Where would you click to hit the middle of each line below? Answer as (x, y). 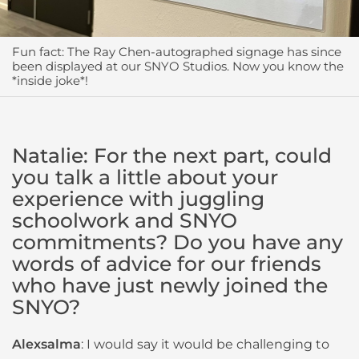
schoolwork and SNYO (125, 220)
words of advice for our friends (167, 263)
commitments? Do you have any (177, 242)
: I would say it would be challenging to (205, 344)
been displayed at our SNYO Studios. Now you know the (178, 66)
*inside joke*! (50, 80)
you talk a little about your (145, 177)
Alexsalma (46, 344)
